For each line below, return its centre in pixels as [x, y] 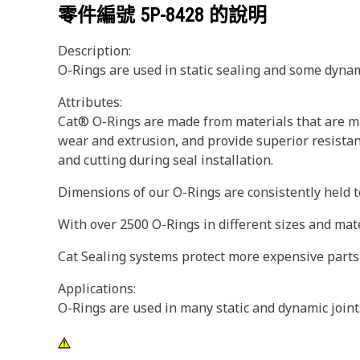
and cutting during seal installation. [166, 160]
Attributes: [90, 102]
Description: [94, 51]
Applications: [97, 288]
